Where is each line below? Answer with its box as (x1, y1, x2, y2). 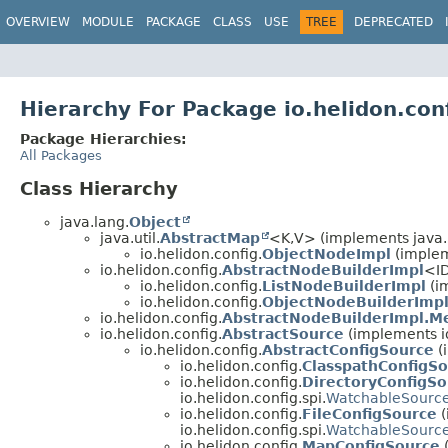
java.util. (100, 229, 160, 246)
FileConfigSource (302, 405, 437, 422)
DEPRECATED (354, 15, 433, 29)
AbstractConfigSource (262, 341, 434, 358)
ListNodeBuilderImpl (262, 277, 426, 294)
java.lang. (60, 213, 129, 230)
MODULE (82, 15, 134, 29)
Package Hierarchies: (20, 130, 187, 147)
